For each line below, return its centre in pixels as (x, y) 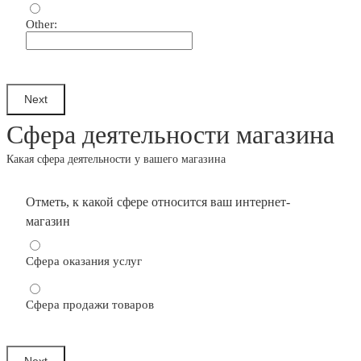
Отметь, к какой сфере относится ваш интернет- (158, 201)
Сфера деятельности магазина (170, 134)
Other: (41, 24)
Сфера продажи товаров (90, 304)
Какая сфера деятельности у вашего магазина (116, 159)
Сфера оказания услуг (84, 261)
